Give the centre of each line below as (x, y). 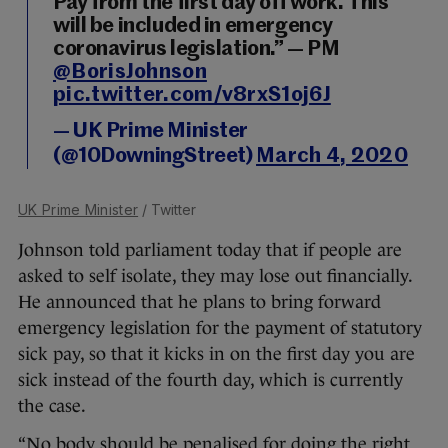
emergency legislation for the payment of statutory (220, 328)
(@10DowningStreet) (155, 157)
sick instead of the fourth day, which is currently (210, 380)
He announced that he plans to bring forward (199, 302)
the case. (52, 406)
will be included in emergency (193, 27)
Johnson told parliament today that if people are (210, 250)
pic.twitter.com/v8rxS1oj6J (192, 96)
